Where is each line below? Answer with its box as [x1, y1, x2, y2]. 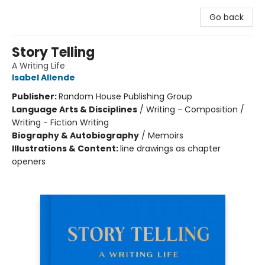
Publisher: [12, 91, 59, 102]
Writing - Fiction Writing [12, 117, 109, 128]
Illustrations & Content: [12, 143, 120, 154]
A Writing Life [12, 60, 65, 72]
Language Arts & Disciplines [12, 104, 137, 115]
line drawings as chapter [120, 143, 221, 154]
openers [12, 156, 46, 167]
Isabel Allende [12, 72, 75, 83]
